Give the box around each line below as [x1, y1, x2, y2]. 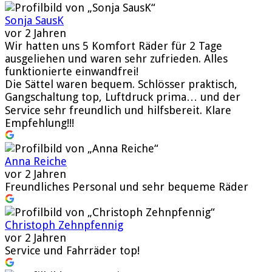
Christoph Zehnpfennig [5, 218, 123, 231]
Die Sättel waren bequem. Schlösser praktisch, [5, 77, 237, 90]
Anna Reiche [5, 154, 67, 168]
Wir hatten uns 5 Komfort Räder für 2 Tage [5, 39, 222, 52]
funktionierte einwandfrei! [5, 64, 138, 78]
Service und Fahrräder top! [5, 243, 140, 257]
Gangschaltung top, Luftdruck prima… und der [5, 90, 240, 103]
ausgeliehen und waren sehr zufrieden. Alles [5, 52, 228, 65]
